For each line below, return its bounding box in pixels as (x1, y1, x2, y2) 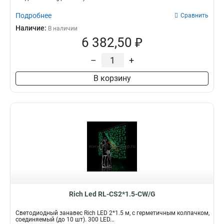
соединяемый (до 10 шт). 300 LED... (15, 216, 114, 223)
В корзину (93, 73, 131, 83)
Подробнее (15, 11, 51, 19)
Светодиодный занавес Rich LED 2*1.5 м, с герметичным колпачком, (15, 209, 209, 216)
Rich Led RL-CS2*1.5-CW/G (68, 190, 155, 198)
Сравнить (180, 12, 208, 19)
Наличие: (15, 24, 48, 32)
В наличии (48, 25, 77, 32)
